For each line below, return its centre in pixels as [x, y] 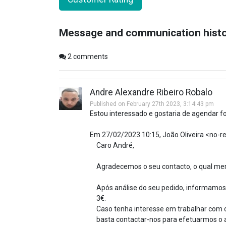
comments [90, 56]
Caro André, [116, 145]
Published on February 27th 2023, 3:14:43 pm [152, 104]
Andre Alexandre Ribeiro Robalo [151, 92]
